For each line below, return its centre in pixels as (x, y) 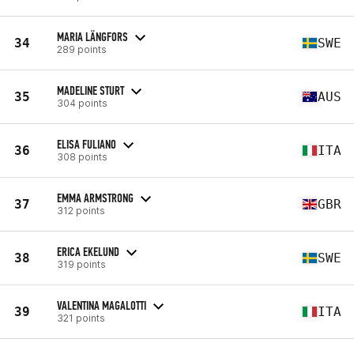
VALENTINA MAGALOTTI (102, 305)
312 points (81, 210)
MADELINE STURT (90, 90)
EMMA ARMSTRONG (95, 198)
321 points (81, 318)
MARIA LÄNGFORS (92, 36)
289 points (82, 49)
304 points (82, 103)
